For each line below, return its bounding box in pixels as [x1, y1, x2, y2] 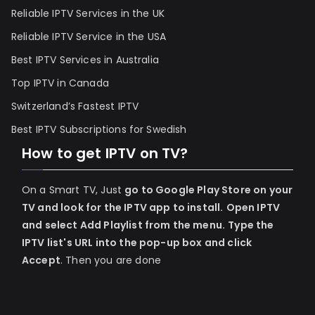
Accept [22, 253, 60, 268]
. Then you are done [60, 253, 162, 268]
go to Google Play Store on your [124, 183, 293, 198]
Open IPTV [226, 200, 281, 215]
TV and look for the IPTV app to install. [22, 200, 224, 215]
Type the [228, 218, 274, 233]
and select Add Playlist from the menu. [22, 218, 226, 233]
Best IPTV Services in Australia [11, 53, 159, 67]
